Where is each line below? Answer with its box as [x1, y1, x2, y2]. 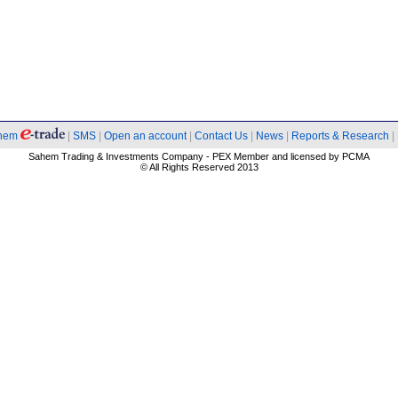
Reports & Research [291, 130, 389, 142]
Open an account [104, 130, 187, 142]
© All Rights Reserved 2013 [139, 162, 259, 172]
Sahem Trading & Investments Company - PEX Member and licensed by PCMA [28, 151, 370, 162]
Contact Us [195, 130, 251, 142]
